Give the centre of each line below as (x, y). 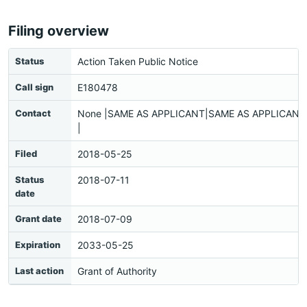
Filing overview (59, 31)
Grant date (38, 219)
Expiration (38, 245)
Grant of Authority (117, 271)
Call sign (34, 87)
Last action (39, 271)
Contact (33, 113)
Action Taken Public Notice (138, 61)
